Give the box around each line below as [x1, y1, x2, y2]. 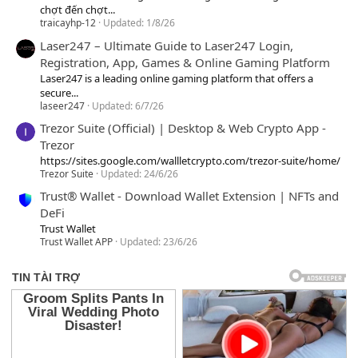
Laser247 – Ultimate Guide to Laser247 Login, [40, 37, 293, 54]
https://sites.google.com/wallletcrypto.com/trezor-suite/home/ [40, 153, 340, 169]
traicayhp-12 [40, 16, 96, 30]
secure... [40, 85, 78, 100]
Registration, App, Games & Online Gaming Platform [40, 54, 330, 70]
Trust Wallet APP [40, 235, 113, 249]
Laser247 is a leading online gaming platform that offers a [40, 70, 313, 86]
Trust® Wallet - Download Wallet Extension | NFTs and [40, 188, 339, 205]
